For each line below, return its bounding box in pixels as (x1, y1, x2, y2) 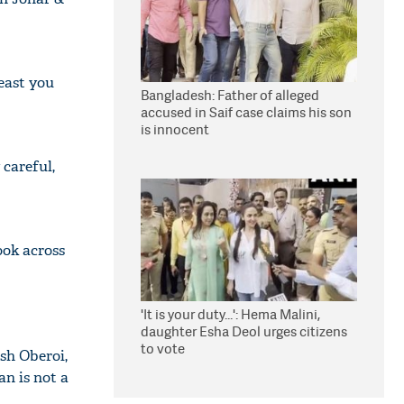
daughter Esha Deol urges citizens (141, 322, 347, 341)
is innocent (141, 120, 209, 139)
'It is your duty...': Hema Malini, (141, 305, 320, 324)
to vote (141, 339, 185, 358)
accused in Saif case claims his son (141, 103, 352, 122)
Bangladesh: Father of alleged (141, 86, 319, 105)
